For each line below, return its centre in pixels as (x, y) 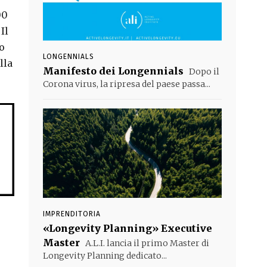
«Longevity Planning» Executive (128, 228)
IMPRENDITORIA (72, 214)
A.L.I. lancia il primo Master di (146, 243)
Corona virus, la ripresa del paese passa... (127, 84)
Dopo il (203, 72)
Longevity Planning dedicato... (105, 256)
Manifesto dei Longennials (113, 71)
